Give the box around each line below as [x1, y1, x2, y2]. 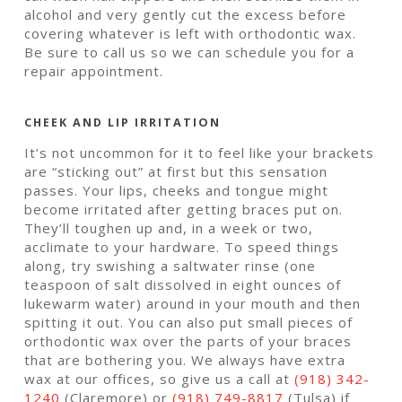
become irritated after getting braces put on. [24, 199, 344, 218]
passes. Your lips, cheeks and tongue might [24, 180, 329, 199]
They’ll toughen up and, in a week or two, [24, 218, 314, 237]
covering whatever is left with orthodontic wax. [24, 24, 357, 43]
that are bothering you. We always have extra [24, 350, 346, 369]
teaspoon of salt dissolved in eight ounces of [24, 275, 342, 293]
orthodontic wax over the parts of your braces [24, 331, 353, 350]
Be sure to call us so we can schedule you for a [24, 43, 355, 62]
